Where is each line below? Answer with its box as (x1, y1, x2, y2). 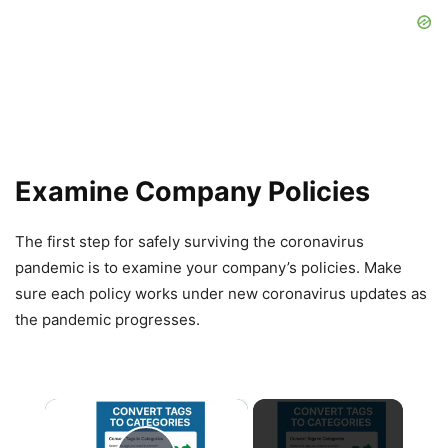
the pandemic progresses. (15, 309, 200, 329)
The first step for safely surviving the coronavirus (15, 231, 364, 251)
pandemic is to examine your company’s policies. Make (15, 257, 402, 277)
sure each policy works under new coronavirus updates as (15, 283, 427, 303)
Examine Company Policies (15, 174, 370, 208)
